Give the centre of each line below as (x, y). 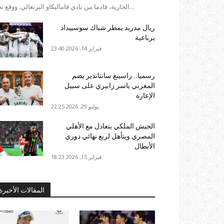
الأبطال (145, 146)
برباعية (145, 37)
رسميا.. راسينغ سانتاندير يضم (113, 75)
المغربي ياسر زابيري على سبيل (110, 85)
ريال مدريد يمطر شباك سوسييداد (108, 27)
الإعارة (145, 95)
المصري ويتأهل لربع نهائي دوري (110, 136)
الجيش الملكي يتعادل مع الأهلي (110, 126)
